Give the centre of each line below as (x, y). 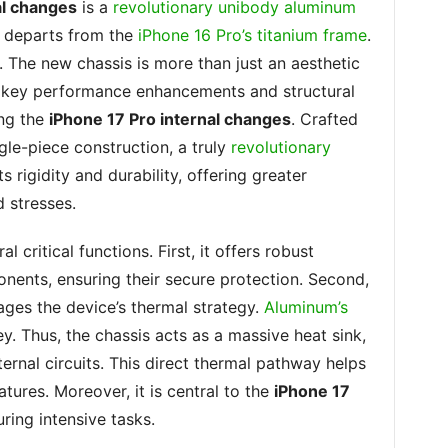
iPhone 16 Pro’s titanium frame (252, 35)
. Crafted (324, 119)
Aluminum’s (305, 307)
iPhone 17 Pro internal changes (169, 119)
